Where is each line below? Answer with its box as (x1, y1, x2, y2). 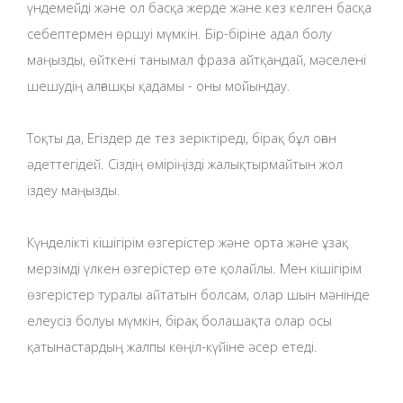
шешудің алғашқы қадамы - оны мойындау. (27, 76, 291, 94)
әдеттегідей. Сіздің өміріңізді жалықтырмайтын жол (27, 155, 343, 174)
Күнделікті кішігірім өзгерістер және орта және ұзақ (27, 233, 348, 252)
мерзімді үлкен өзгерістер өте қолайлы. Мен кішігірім (27, 259, 362, 278)
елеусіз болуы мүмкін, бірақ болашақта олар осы (27, 311, 332, 330)
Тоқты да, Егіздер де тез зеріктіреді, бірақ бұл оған (27, 129, 336, 148)
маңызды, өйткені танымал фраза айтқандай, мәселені (27, 49, 366, 68)
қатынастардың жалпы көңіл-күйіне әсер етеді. (27, 337, 318, 356)
